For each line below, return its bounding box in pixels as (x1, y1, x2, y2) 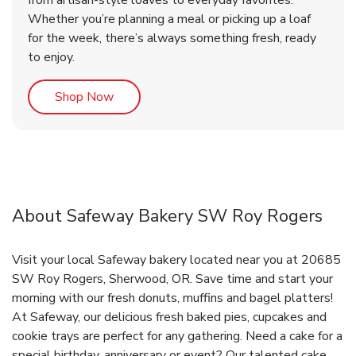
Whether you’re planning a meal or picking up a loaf (28, 10, 311, 29)
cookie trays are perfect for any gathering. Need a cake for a (12, 327, 342, 346)
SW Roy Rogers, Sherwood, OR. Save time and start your (12, 270, 333, 288)
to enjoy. (28, 48, 75, 67)
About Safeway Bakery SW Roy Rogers (12, 204, 323, 229)
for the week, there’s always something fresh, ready (28, 29, 316, 48)
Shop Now (55, 88, 114, 106)
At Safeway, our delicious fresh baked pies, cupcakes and (12, 308, 327, 327)
